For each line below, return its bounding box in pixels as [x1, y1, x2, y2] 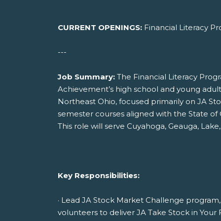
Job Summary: [58, 72, 117, 82]
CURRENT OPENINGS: [58, 23, 144, 33]
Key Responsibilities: [58, 171, 140, 181]
